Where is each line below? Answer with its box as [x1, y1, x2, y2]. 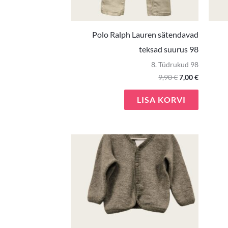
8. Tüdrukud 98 [151, 61, 199, 69]
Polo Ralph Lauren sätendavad [92, 30, 199, 40]
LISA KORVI [137, 95, 186, 105]
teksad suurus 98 [139, 44, 199, 54]
